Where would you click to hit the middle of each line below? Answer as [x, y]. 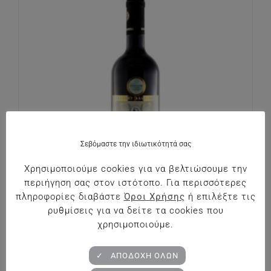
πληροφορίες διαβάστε [70, 197]
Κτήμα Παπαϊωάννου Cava [135, 236]
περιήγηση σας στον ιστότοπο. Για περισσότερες [135, 183]
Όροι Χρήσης [154, 197]
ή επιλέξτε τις [220, 197]
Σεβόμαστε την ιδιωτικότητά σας [135, 144]
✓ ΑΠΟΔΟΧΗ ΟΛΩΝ [137, 256]
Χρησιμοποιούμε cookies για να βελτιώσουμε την [135, 168]
